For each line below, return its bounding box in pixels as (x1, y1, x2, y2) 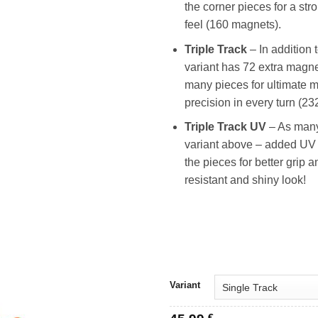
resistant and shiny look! (184, 174, 306, 187)
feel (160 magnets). (184, 18, 281, 31)
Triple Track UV (184, 121, 266, 133)
